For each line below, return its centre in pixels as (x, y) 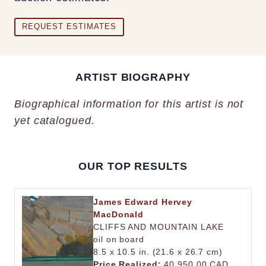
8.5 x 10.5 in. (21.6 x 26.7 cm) (158, 252)
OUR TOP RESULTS (133, 166)
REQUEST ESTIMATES (69, 27)
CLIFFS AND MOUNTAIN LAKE (159, 227)
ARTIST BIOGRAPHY (133, 77)
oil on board (119, 239)
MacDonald (119, 214)
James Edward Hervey (143, 202)
